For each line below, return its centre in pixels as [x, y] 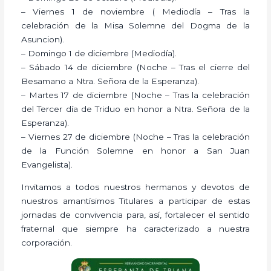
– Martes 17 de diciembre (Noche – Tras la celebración [135, 95]
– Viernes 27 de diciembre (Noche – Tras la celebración [135, 136]
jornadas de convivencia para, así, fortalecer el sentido [135, 215]
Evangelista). [47, 164]
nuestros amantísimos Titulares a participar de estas [135, 201]
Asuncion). [43, 39]
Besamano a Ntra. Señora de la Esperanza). [110, 81]
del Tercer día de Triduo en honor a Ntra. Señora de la [135, 109]
